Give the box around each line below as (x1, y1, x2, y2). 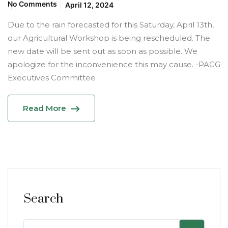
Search (23, 190, 64, 207)
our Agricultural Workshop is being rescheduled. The (8, 33, 210, 43)
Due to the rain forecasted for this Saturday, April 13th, (8, 19, 214, 30)
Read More (23, 103, 66, 113)
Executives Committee (8, 72, 96, 82)
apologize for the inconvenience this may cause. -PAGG (8, 59, 220, 69)
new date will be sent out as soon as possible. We (8, 46, 197, 56)
